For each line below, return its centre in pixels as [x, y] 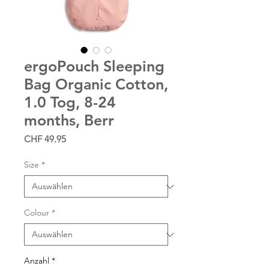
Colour [37, 213]
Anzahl [37, 261]
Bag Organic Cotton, [96, 84]
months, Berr [69, 120]
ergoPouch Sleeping [94, 66]
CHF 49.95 [45, 139]
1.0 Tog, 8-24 [70, 102]
